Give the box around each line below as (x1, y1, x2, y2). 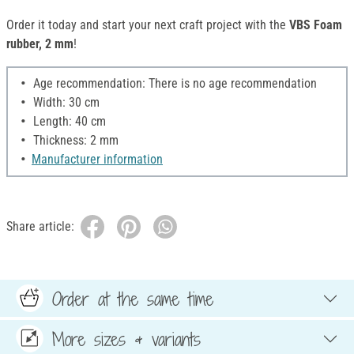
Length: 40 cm (30, 114, 106, 130)
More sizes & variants (52, 326, 201, 352)
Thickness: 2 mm (30, 133, 119, 149)
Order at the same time (52, 285, 213, 311)
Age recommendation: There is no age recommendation (30, 76, 317, 92)
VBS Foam (289, 17, 342, 33)
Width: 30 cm (30, 95, 100, 111)
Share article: (6, 219, 74, 235)
